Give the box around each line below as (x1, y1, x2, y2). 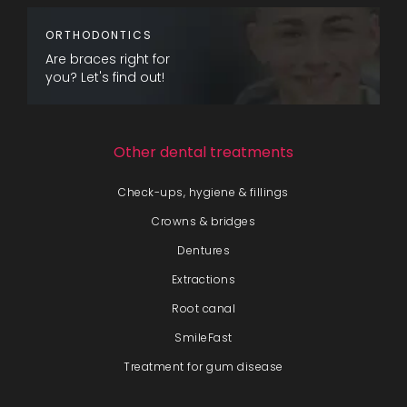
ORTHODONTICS (45, 26, 153, 43)
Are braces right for (45, 49, 170, 68)
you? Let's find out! (45, 67, 164, 86)
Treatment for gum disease (124, 358, 283, 374)
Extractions (171, 271, 236, 287)
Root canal (172, 300, 235, 316)
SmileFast (174, 329, 233, 345)
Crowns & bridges (152, 213, 255, 229)
